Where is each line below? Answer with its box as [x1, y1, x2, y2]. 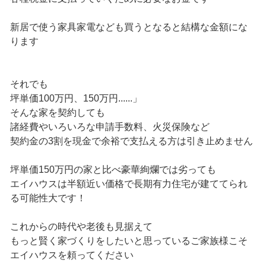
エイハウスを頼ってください [9, 250, 134, 261]
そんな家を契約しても [9, 107, 105, 118]
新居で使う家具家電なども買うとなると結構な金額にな [9, 22, 248, 33]
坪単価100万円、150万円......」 [9, 93, 142, 104]
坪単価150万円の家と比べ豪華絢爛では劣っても [9, 164, 216, 175]
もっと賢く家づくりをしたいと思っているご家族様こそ [9, 236, 248, 246]
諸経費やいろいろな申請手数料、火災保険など [9, 122, 210, 132]
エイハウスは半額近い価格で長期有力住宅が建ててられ [9, 179, 248, 189]
